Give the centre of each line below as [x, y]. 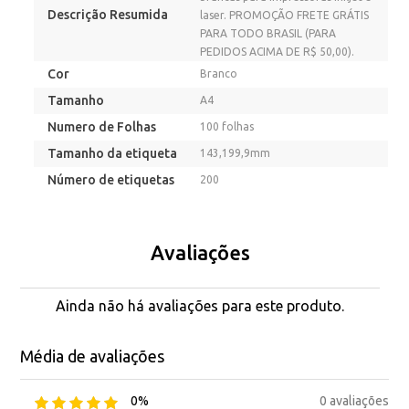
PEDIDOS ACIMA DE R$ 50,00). [278, 52]
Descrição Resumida [108, 15]
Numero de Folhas [102, 127]
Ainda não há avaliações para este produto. [200, 306]
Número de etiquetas [111, 180]
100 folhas [227, 126]
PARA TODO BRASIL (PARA [268, 33]
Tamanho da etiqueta [113, 153]
